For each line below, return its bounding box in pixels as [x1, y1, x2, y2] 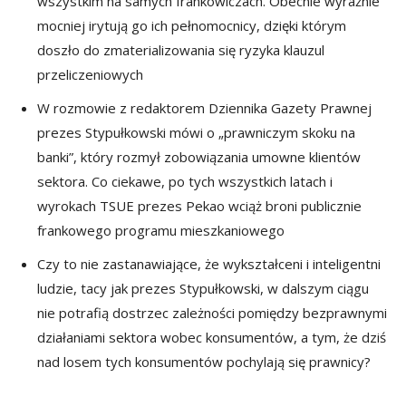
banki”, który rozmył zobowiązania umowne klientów [37, 147, 361, 166]
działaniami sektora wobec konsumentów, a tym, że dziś [37, 327, 386, 346]
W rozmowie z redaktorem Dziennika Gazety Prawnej [37, 98, 372, 117]
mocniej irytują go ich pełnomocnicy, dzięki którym [37, 15, 346, 34]
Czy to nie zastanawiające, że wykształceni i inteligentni [37, 254, 381, 273]
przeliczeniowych [37, 64, 143, 83]
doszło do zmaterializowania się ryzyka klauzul [37, 40, 324, 59]
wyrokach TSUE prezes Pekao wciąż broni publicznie [37, 196, 362, 215]
